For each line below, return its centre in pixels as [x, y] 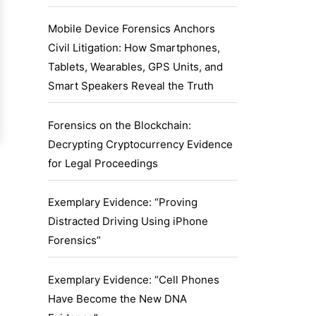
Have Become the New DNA [117, 298]
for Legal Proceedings [103, 163]
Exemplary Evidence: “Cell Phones [134, 279]
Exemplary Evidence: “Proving [123, 202]
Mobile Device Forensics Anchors [132, 29]
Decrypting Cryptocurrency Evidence [140, 144]
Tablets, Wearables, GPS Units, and [135, 67]
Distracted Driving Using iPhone [128, 221]
